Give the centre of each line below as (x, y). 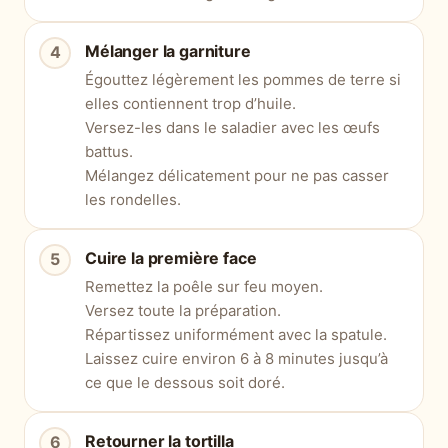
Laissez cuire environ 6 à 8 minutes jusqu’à (236, 358)
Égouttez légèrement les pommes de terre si (243, 79)
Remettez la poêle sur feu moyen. (204, 286)
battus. (109, 151)
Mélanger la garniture (168, 50)
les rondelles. (133, 199)
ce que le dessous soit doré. (185, 382)
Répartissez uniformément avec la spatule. (236, 334)
